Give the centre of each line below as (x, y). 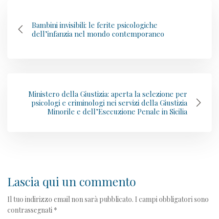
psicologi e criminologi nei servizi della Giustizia (109, 102)
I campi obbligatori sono (172, 199)
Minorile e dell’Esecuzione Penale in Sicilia (117, 111)
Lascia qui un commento (72, 181)
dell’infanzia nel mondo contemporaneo (98, 33)
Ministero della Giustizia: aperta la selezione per (108, 94)
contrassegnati (31, 210)
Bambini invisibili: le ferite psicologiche (95, 25)
